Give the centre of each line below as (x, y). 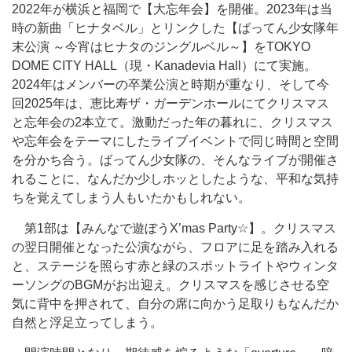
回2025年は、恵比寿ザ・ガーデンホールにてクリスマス (170, 103)
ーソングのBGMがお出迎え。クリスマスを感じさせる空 (170, 285)
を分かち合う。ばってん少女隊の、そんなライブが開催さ (175, 160)
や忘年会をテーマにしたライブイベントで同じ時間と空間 (175, 141)
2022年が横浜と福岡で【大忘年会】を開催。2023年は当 (172, 9)
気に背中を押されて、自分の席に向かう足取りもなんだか (175, 304)
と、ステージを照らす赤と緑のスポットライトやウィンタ (175, 266)
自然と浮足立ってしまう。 (87, 323)
